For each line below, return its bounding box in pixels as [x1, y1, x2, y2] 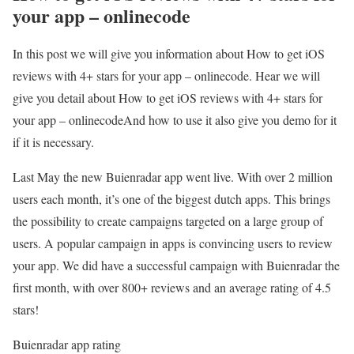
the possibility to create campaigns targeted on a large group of [13, 212, 323, 229]
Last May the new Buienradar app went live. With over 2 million [13, 168, 333, 185]
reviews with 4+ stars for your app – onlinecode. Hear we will [13, 66, 320, 84]
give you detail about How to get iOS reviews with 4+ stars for [13, 88, 322, 106]
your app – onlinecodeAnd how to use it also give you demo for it [13, 111, 337, 128]
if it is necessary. [13, 133, 94, 150]
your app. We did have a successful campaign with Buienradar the [13, 256, 340, 273]
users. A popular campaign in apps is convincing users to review [13, 234, 333, 251]
